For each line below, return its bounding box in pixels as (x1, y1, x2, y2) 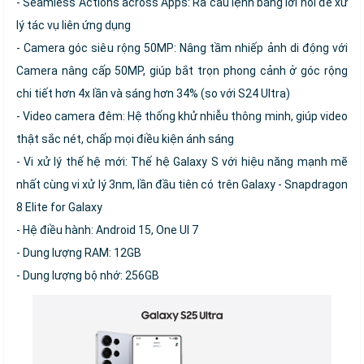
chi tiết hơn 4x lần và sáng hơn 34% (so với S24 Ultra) (16, 87, 290, 101)
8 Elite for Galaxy (16, 201, 102, 214)
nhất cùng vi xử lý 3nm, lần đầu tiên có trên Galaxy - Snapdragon (16, 178, 348, 192)
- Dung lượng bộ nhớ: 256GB (16, 269, 159, 283)
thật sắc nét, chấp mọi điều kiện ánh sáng (16, 132, 234, 146)
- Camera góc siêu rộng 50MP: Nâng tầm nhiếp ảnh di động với (16, 41, 348, 55)
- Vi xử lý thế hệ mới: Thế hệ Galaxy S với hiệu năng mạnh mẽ (16, 155, 348, 169)
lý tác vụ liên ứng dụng (16, 19, 131, 32)
